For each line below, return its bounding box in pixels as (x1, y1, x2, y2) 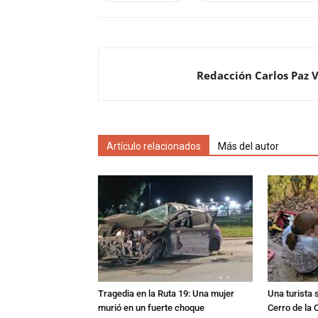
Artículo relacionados (106, 141, 201, 152)
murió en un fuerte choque (98, 302, 204, 313)
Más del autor (218, 141, 279, 152)
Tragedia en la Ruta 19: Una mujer (98, 288, 234, 299)
